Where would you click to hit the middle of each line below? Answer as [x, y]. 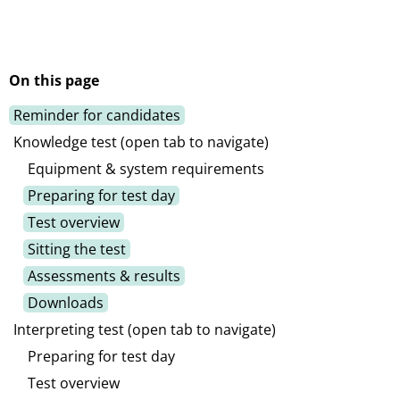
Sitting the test [77, 249]
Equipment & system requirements [146, 168]
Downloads [66, 302]
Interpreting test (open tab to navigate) [145, 329]
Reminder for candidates [97, 115]
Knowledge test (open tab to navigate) [141, 142]
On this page [54, 80]
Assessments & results [104, 275]
